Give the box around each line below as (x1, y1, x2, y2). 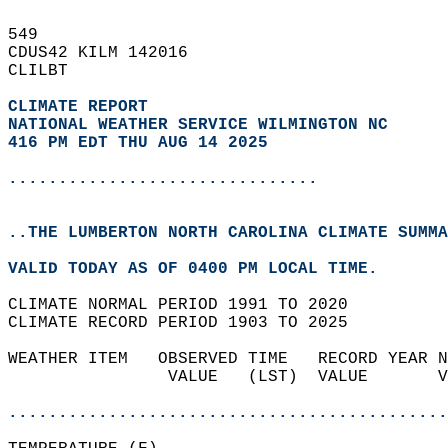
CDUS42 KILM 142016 (8, 44, 208, 62)
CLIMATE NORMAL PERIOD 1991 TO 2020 (8, 296, 368, 314)
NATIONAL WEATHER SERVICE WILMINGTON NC (8, 116, 388, 134)
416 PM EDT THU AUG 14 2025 (8, 134, 268, 152)
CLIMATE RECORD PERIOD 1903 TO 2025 (8, 314, 368, 332)
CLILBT (8, 62, 88, 80)
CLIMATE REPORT (8, 98, 158, 116)
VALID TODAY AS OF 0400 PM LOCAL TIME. (8, 260, 398, 278)
